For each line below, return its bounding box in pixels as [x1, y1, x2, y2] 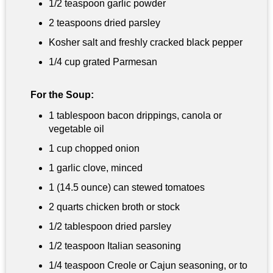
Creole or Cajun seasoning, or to [105, 260, 247, 271]
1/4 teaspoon [49, 260, 105, 271]
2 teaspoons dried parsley [49, 18, 160, 29]
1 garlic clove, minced [49, 163, 143, 174]
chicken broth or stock [83, 202, 180, 213]
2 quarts [49, 202, 83, 213]
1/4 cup [49, 57, 80, 68]
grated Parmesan [80, 57, 157, 68]
